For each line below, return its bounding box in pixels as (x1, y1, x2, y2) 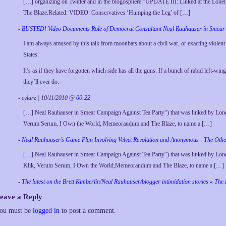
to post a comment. (60, 207, 116, 214)
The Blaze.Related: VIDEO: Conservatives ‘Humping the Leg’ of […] (23, 9, 190, 16)
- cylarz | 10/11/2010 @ (18, 94, 76, 101)
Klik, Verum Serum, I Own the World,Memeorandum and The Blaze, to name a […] (23, 162, 224, 169)
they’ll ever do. (23, 78, 59, 85)
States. (23, 51, 39, 58)
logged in (33, 207, 60, 214)
